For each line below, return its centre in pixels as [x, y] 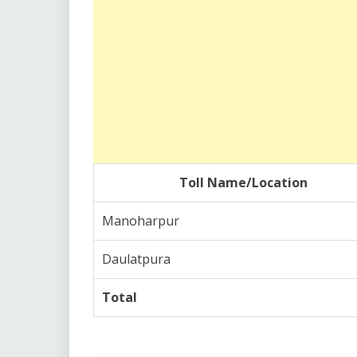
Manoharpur [141, 221]
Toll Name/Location [243, 182]
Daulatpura [136, 259]
